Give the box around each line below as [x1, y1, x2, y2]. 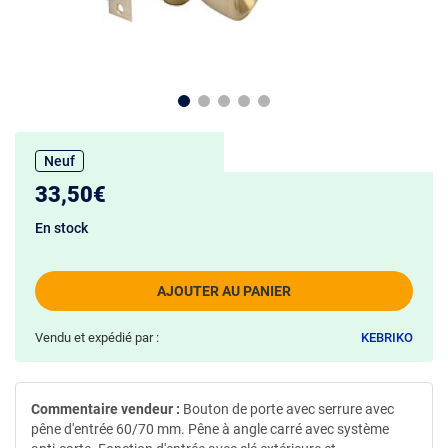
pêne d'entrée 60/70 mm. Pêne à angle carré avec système [31, 420, 389, 437]
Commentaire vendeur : [31, 400, 180, 417]
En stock [35, 220, 88, 236]
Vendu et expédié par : [35, 330, 159, 345]
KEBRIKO [361, 330, 413, 345]
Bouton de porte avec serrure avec [180, 400, 394, 417]
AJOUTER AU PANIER [157, 283, 291, 299]
